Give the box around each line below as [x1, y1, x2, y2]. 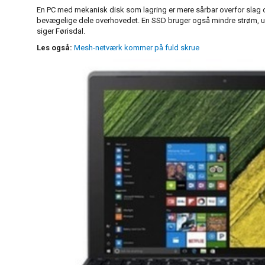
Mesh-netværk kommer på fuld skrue [74, 43, 199, 53]
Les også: [37, 43, 74, 53]
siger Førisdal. [37, 27, 85, 36]
